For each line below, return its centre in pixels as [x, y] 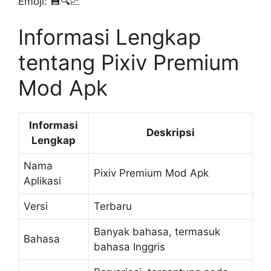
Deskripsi [171, 132]
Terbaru [113, 206]
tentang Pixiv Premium [129, 62]
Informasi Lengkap [109, 37]
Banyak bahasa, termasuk [157, 232]
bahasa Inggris [129, 247]
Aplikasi [42, 181]
